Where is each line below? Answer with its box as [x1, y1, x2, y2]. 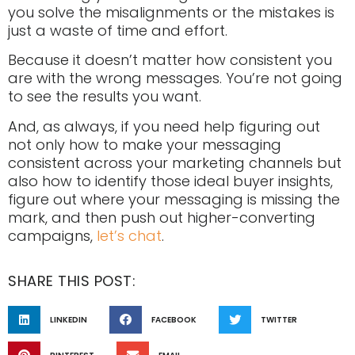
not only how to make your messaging [8, 134, 281, 155]
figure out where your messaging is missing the [8, 189, 340, 209]
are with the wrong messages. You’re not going [8, 68, 342, 89]
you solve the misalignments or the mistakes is [8, 2, 334, 22]
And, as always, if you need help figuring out [8, 116, 320, 136]
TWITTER [260, 314, 297, 326]
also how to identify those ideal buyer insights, [8, 170, 333, 191]
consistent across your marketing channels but [8, 152, 342, 173]
